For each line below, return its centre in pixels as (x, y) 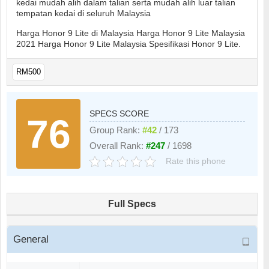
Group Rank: (116, 131)
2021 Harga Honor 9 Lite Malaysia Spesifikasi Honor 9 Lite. (128, 44)
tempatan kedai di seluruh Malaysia (83, 14)
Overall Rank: (118, 146)
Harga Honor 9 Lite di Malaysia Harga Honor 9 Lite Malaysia (131, 33)
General (31, 240)
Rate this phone (196, 161)
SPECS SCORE (119, 114)
